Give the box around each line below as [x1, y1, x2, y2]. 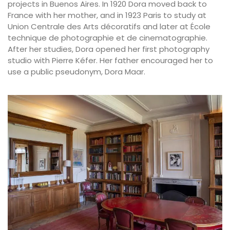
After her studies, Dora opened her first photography [8, 43, 209, 54]
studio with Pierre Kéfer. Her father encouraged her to [8, 54, 213, 66]
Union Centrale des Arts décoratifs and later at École [8, 21, 210, 32]
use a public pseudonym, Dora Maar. [8, 66, 145, 77]
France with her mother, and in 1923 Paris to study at [8, 9, 206, 21]
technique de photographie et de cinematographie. [8, 32, 207, 43]
